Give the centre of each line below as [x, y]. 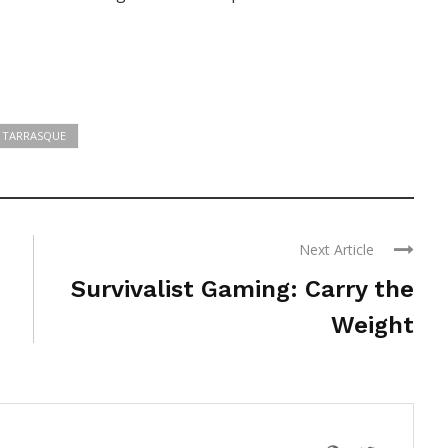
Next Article [336, 249]
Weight [372, 324]
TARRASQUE [34, 135]
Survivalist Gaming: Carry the [242, 288]
